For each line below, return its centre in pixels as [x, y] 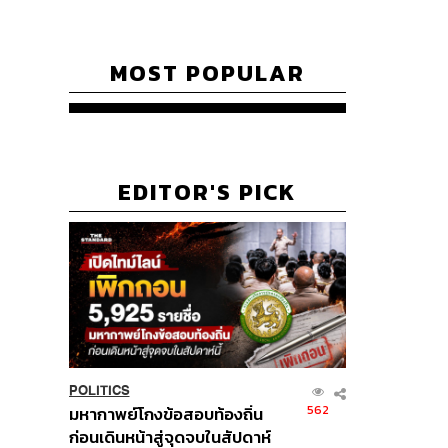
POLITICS [99, 390]
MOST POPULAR [207, 73]
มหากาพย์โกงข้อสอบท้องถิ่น [165, 414]
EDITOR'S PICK [207, 192]
